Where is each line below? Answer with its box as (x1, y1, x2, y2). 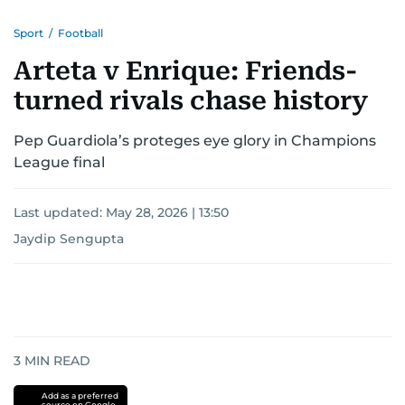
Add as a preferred (41, 391, 118, 400)
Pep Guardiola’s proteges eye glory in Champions (14, 132, 376, 149)
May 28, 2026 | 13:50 (106, 204, 229, 221)
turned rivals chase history (14, 86, 368, 116)
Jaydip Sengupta (14, 231, 124, 247)
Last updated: (14, 204, 106, 221)
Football (58, 26, 103, 40)
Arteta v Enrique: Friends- (14, 56, 358, 86)
